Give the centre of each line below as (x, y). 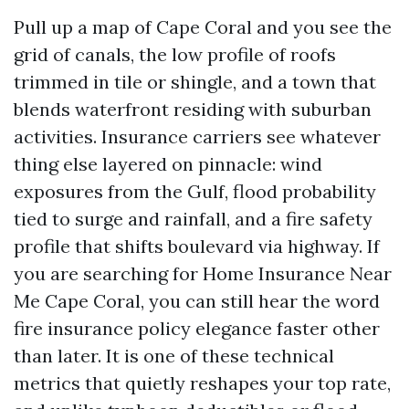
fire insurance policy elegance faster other (197, 328)
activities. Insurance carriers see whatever (197, 136)
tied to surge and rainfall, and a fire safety (193, 219)
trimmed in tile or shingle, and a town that (195, 82)
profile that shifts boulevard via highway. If (197, 246)
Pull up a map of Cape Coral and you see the (203, 27)
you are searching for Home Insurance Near (203, 273)
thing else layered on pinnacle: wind (168, 164)
